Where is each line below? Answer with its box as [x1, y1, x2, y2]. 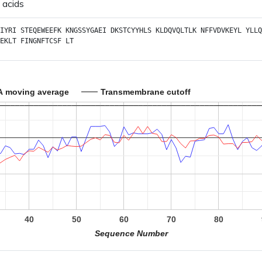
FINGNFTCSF [20, 37, 61, 45]
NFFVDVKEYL [201, 26, 242, 35]
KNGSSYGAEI [65, 26, 106, 35]
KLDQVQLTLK [156, 26, 196, 35]
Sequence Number [94, 228, 169, 238]
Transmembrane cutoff [101, 87, 191, 96]
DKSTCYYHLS [111, 26, 151, 35]
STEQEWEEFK [20, 26, 61, 35]
